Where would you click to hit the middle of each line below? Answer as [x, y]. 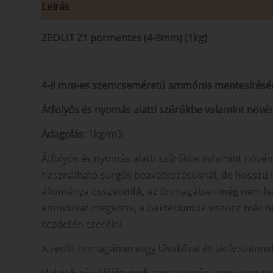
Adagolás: [64, 134]
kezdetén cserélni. [83, 224]
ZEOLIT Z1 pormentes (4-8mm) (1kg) [124, 38]
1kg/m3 [104, 134]
